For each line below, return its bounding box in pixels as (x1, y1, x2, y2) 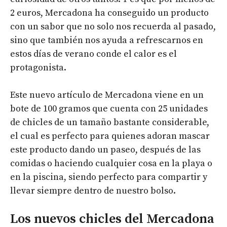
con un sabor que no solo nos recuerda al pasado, (10, 20, 216, 32)
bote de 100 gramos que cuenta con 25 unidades (10, 102, 208, 115)
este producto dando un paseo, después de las (10, 143, 201, 156)
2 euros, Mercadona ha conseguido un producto (10, 7, 209, 19)
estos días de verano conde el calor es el (10, 48, 177, 60)
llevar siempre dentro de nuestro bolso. (10, 184, 176, 197)
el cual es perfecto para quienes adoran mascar (10, 130, 210, 142)
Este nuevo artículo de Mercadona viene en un (10, 89, 204, 101)
